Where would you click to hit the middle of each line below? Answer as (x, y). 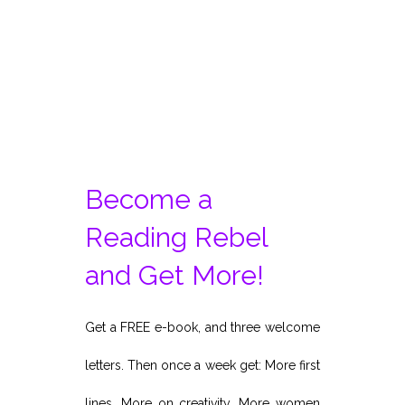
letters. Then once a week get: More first (202, 366)
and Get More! (174, 276)
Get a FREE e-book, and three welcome (202, 328)
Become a (149, 200)
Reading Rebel (176, 238)
